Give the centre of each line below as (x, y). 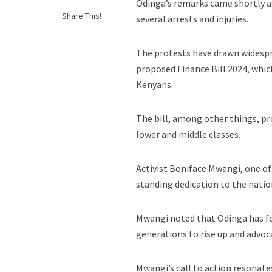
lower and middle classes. (189, 134)
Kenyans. (155, 84)
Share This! (82, 16)
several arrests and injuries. (192, 19)
